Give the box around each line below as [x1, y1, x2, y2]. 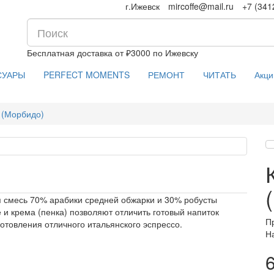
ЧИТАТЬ [203, 68, 236, 81]
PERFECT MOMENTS [43, 68, 130, 81]
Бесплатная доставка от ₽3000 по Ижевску [27, 46, 198, 59]
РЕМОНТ [148, 68, 185, 81]
